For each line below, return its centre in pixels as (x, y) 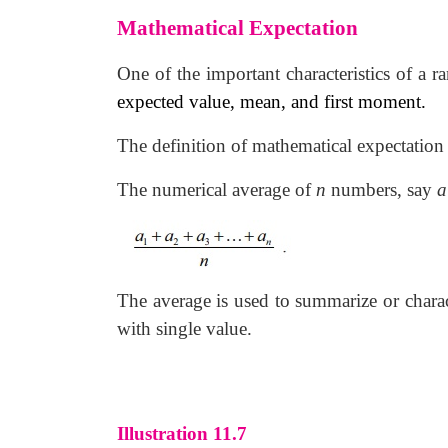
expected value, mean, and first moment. (271, 101)
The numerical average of (216, 189)
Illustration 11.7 (182, 433)
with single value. (184, 328)
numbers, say (381, 189)
